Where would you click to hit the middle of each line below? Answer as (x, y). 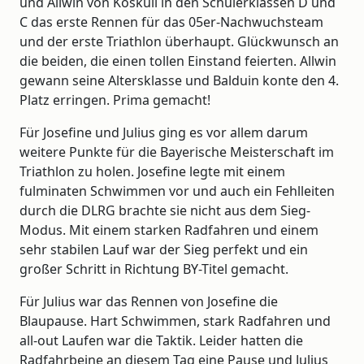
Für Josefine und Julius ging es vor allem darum (164, 132)
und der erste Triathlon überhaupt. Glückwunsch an (179, 41)
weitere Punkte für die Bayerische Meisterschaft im (177, 152)
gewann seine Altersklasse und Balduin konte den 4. (179, 80)
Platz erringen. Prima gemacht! (115, 100)
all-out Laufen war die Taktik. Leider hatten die (161, 340)
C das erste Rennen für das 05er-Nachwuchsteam (171, 22)
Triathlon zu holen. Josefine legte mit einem (152, 171)
